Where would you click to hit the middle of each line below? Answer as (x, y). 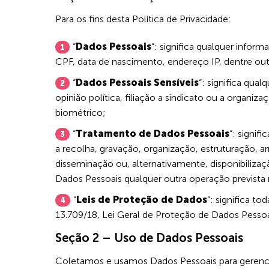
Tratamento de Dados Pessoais (153, 133)
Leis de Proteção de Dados (142, 199)
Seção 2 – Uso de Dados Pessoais (149, 237)
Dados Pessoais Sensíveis (137, 82)
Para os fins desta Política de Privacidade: (143, 19)
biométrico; (80, 112)
